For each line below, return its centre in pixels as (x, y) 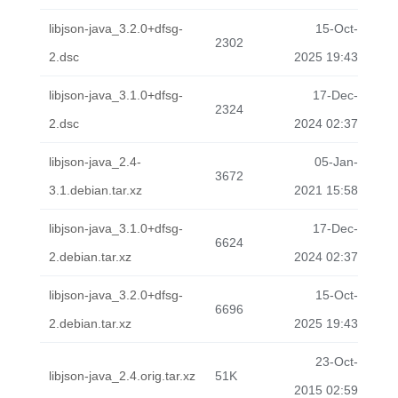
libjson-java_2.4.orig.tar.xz (122, 376)
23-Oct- (337, 362)
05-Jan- (336, 162)
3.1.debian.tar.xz (96, 190)
